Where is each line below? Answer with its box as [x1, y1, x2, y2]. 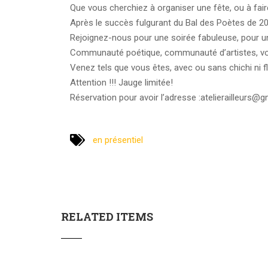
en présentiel [93, 134, 143, 145]
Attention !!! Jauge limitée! [70, 77, 173, 89]
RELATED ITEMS [61, 209, 153, 224]
